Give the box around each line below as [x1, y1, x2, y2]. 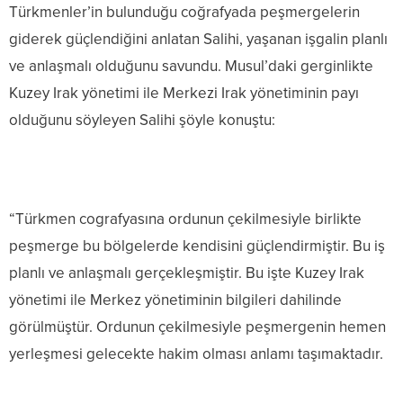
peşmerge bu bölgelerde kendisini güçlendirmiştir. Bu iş [9, 237, 385, 256]
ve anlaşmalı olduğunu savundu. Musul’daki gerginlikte [9, 57, 373, 76]
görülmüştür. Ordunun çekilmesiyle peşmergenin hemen [9, 318, 386, 337]
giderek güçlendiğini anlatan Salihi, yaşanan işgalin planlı [9, 30, 388, 49]
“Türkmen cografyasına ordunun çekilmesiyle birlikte [9, 210, 362, 229]
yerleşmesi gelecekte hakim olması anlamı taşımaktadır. [9, 345, 383, 364]
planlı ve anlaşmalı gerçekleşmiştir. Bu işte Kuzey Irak [9, 264, 364, 283]
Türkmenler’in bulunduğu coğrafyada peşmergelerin [9, 3, 360, 22]
